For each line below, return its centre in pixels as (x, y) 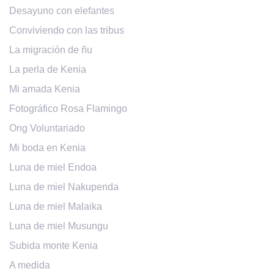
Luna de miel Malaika (56, 207)
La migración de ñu (51, 50)
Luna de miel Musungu (59, 226)
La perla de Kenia (48, 70)
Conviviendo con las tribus (67, 31)
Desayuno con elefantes (62, 11)
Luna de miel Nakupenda (64, 187)
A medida (30, 265)
